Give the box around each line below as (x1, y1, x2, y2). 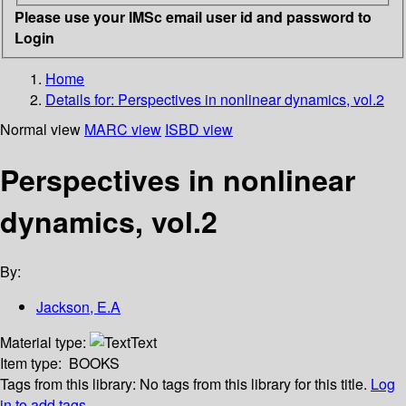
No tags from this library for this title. (140, 373, 367, 395)
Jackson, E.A (36, 296, 121, 318)
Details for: (45, 88, 118, 110)
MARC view (84, 118, 161, 140)
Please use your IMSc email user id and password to (14, 5, 372, 27)
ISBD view (165, 118, 233, 140)
